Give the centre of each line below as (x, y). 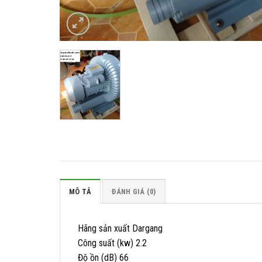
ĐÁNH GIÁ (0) (134, 192)
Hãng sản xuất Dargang (120, 229)
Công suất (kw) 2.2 (112, 243)
